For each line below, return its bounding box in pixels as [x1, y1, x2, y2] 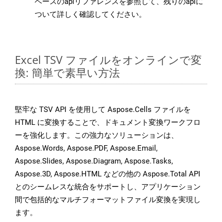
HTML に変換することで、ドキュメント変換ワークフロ [15, 118, 201, 127]
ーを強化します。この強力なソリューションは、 [15, 131, 178, 140]
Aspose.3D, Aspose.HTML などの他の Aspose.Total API [15, 169, 200, 179]
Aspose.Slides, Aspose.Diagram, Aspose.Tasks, [15, 157, 173, 166]
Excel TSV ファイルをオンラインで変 [15, 52, 202, 67]
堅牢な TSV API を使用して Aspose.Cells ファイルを [15, 105, 191, 114]
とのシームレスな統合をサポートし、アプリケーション [15, 182, 201, 192]
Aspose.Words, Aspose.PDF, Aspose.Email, [15, 144, 158, 153]
